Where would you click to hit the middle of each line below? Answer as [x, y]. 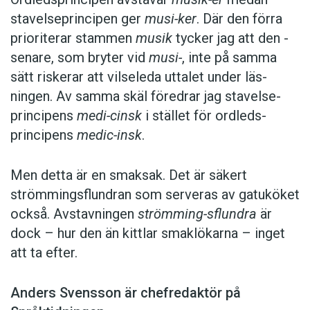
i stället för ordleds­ [204, 116]
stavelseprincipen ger [77, 19]
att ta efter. [44, 253]
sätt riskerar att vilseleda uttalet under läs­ [139, 77]
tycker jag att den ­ [230, 38]
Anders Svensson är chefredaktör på [126, 293]
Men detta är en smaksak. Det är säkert [129, 175]
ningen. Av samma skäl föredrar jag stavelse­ [146, 97]
